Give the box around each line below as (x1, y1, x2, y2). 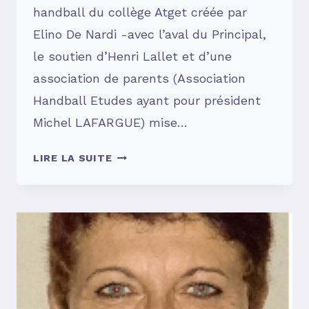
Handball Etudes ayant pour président (33, 93, 261, 108)
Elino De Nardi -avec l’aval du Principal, (33, 27, 266, 42)
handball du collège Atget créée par (33, 5, 247, 20)
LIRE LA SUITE (33, 152, 112, 164)
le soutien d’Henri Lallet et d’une (33, 49, 232, 64)
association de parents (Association (33, 71, 246, 86)
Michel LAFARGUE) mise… (33, 115, 188, 130)
